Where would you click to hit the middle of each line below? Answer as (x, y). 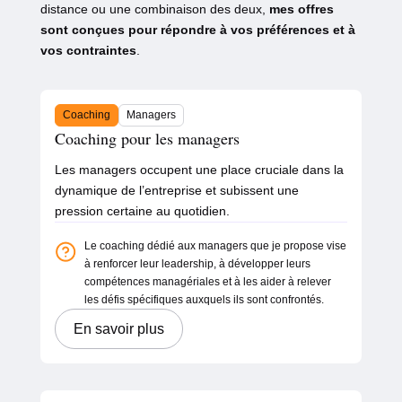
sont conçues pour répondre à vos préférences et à (197, 30)
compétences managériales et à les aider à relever (207, 282)
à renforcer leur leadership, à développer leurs (197, 264)
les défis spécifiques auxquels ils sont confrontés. (204, 300)
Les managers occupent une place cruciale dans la (199, 170)
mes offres (301, 9)
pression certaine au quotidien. (142, 211)
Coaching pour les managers (147, 139)
